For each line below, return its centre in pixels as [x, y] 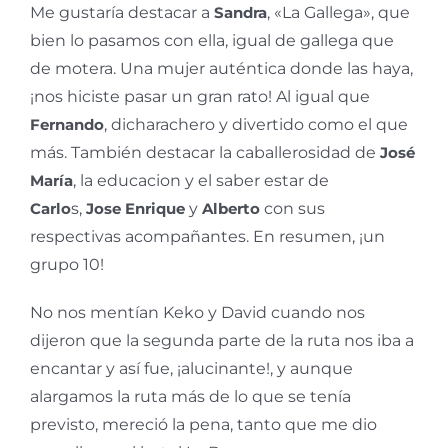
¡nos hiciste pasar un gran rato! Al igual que [200, 96]
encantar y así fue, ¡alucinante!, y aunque [191, 368]
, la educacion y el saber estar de [201, 180]
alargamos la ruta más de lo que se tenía [190, 396]
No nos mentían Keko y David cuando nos [197, 312]
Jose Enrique [135, 208]
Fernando [67, 124]
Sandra [240, 12]
